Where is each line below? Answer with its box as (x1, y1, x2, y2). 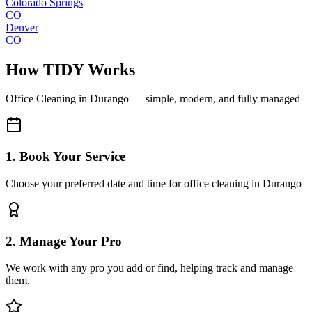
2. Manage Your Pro (6, 233, 122, 249)
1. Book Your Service (6, 149, 125, 164)
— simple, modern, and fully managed (129, 93, 300, 105)
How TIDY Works (6, 60, 135, 79)
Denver (6, 21, 38, 33)
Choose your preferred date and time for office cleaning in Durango (6, 177, 302, 189)
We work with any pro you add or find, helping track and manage (6, 262, 293, 274)
